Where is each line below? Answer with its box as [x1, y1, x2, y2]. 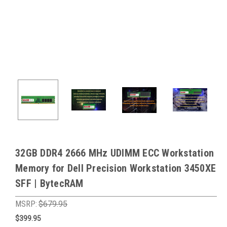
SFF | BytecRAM [15, 177, 84, 190]
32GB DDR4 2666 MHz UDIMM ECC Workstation [15, 147, 214, 159]
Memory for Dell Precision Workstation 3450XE [15, 162, 216, 174]
